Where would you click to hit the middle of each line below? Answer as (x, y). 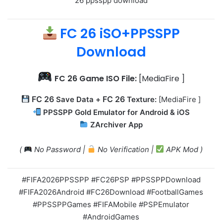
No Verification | (126, 149)
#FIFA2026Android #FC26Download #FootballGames (111, 192)
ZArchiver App (116, 124)
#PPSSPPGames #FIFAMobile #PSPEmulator (111, 204)
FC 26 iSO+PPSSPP (120, 33)
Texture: (142, 99)
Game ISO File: (108, 79)
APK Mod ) (184, 149)
